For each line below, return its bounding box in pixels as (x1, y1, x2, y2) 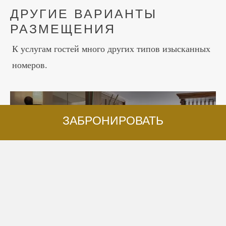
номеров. (12, 60, 48, 70)
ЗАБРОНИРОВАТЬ (63, 115, 163, 127)
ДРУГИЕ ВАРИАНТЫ (10, 6, 157, 21)
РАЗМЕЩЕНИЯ (10, 21, 116, 36)
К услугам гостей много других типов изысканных (12, 43, 211, 54)
